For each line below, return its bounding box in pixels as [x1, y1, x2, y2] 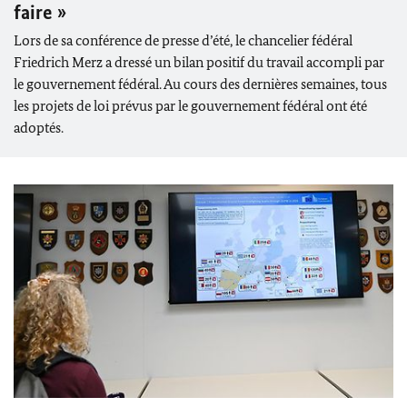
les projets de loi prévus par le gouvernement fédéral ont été [14, 96, 367, 114]
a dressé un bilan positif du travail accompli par [103, 53, 384, 71]
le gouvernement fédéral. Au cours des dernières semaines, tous [14, 74, 387, 93]
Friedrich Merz [14, 53, 103, 71]
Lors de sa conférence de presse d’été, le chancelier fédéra [14, 31, 349, 49]
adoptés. [14, 118, 64, 136]
